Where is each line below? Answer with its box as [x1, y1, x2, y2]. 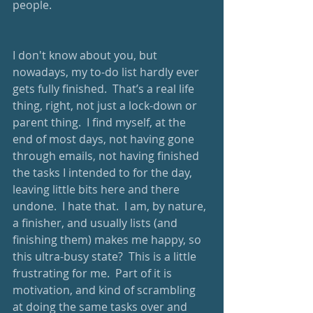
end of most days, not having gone [13, 131, 197, 147]
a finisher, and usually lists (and [13, 215, 180, 231]
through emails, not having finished [13, 148, 202, 163]
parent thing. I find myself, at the [13, 115, 189, 130]
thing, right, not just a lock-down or [13, 98, 200, 113]
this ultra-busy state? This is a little [13, 249, 199, 264]
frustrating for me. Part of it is [13, 265, 175, 281]
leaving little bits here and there [13, 182, 182, 197]
